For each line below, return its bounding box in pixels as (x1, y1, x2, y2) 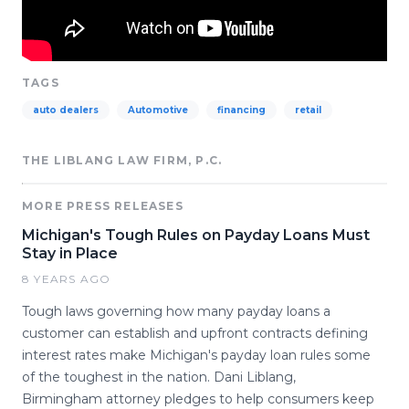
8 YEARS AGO (22, 272, 111, 286)
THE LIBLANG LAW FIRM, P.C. (22, 153, 223, 167)
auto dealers (33, 104, 99, 116)
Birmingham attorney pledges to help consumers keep (22, 391, 374, 407)
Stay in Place (22, 245, 118, 262)
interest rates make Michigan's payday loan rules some (22, 347, 371, 363)
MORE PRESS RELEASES (22, 199, 184, 213)
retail (295, 104, 321, 116)
